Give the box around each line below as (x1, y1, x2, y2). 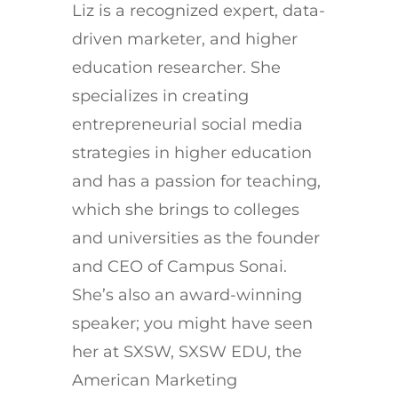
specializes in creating (71, 85, 249, 106)
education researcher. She (71, 57, 281, 77)
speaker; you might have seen (71, 313, 313, 333)
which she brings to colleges (71, 199, 299, 219)
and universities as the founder (71, 227, 320, 248)
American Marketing (71, 370, 237, 390)
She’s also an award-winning (71, 284, 302, 305)
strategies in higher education (71, 142, 312, 163)
